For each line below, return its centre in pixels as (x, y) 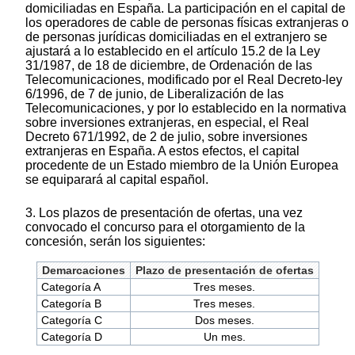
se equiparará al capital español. (117, 180)
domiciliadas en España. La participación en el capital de (185, 9)
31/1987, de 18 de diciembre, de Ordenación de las (169, 66)
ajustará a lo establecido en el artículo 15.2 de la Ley (173, 52)
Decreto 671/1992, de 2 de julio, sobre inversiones (166, 137)
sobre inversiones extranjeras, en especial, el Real (167, 123)
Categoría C (72, 321)
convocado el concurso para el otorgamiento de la (165, 227)
